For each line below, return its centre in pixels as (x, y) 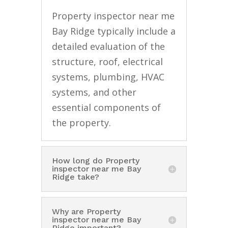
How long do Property (95, 160)
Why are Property (86, 211)
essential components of (106, 107)
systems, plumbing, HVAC (108, 77)
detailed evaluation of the (108, 46)
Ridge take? (75, 177)
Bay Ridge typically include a (113, 31)
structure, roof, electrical (107, 61)
